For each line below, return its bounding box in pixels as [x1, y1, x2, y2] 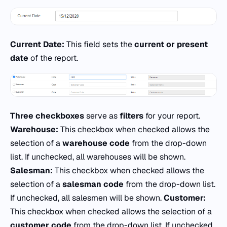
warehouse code [62, 138, 130, 149]
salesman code [62, 179, 124, 190]
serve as [84, 110, 120, 122]
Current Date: [10, 39, 64, 50]
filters [120, 110, 143, 122]
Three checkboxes [10, 110, 84, 122]
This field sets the [64, 39, 134, 50]
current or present [134, 39, 208, 50]
